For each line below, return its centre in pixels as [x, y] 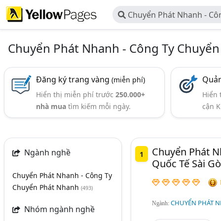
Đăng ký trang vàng [74, 79]
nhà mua [51, 106]
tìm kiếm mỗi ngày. [99, 106]
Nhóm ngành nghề [58, 209]
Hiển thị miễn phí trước [76, 94]
